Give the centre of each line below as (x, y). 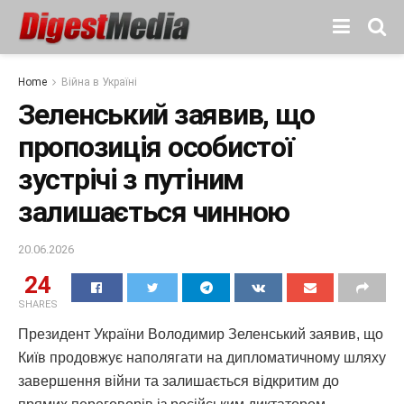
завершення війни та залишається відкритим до (179, 381)
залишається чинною (154, 212)
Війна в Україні (99, 82)
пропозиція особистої (156, 147)
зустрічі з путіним (131, 179)
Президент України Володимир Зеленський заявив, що (201, 334)
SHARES (38, 304)
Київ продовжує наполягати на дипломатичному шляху (202, 357)
